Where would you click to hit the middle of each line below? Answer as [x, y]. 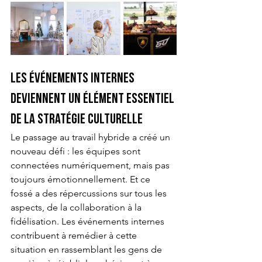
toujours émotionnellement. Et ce [82, 180]
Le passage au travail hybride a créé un [92, 137]
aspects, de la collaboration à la [77, 208]
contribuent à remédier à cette [75, 236]
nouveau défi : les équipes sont [77, 151]
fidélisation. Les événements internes [89, 222]
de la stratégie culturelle [77, 120]
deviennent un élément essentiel [94, 100]
